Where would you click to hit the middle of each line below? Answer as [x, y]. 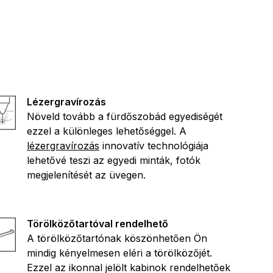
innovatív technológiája [154, 145]
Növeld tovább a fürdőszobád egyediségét [125, 116]
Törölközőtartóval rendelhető [97, 223]
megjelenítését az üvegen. [86, 175]
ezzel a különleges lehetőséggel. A [107, 131]
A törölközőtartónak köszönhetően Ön [117, 238]
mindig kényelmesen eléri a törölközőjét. [119, 253]
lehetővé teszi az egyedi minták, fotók [114, 160]
